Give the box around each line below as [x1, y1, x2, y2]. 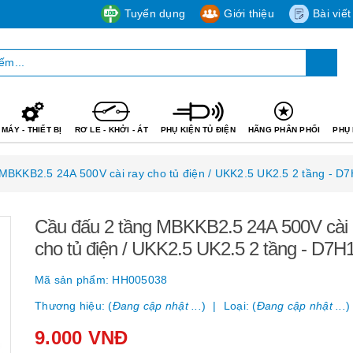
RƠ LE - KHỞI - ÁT [74, 124, 148, 134]
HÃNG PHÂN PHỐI [247, 124, 321, 134]
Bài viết [313, 7, 351, 20]
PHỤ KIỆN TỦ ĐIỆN [160, 124, 236, 134]
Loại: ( [223, 299, 257, 312]
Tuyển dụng [124, 7, 185, 20]
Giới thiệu [224, 7, 274, 20]
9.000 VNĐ [35, 326, 128, 348]
